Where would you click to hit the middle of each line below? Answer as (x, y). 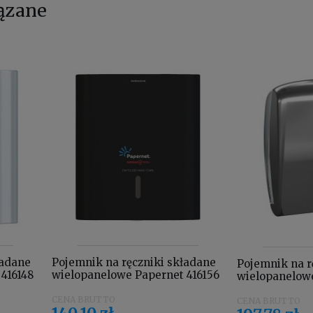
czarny (70, 288)
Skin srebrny (271, 289)
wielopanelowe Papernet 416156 (136, 275)
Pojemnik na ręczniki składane (134, 263)
